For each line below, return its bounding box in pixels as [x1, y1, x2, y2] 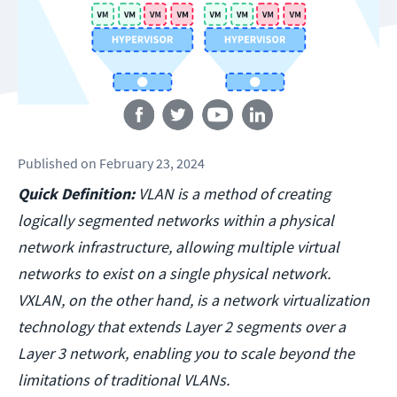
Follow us [173, 81, 224, 97]
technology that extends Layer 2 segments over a [18, 316, 346, 338]
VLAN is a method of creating [138, 183, 331, 205]
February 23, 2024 [99, 154, 205, 173]
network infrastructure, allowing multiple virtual [18, 237, 339, 258]
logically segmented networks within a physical [18, 210, 334, 231]
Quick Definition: [18, 183, 138, 205]
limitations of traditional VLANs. [18, 370, 230, 391]
